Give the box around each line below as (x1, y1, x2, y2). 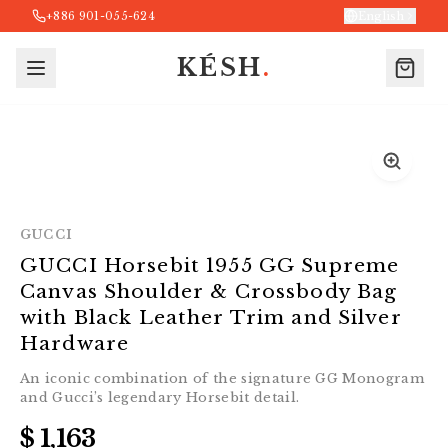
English (357, 9, 404, 23)
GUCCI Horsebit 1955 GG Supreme (20, 254, 400, 277)
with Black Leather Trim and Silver (20, 306, 402, 329)
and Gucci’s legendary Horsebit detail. (20, 389, 300, 406)
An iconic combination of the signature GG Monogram (20, 370, 425, 387)
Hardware (20, 332, 130, 355)
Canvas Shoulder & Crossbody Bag (20, 280, 398, 303)
